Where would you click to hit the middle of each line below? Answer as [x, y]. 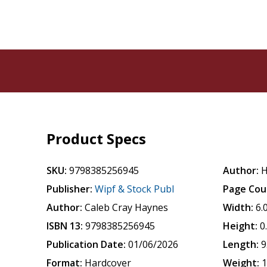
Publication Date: [86, 244]
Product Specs [97, 139]
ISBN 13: [65, 226]
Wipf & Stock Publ [135, 189]
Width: [238, 207]
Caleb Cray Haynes [127, 207]
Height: [240, 226]
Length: [241, 244]
